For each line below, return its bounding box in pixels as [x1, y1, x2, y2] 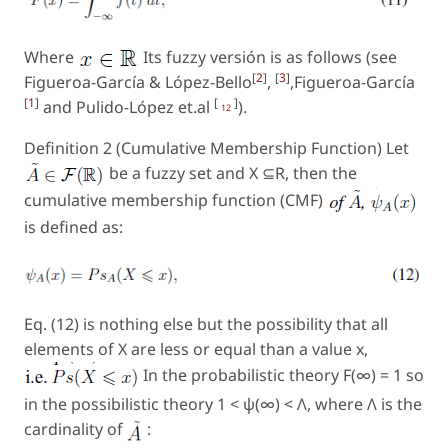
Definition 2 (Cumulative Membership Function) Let [24, 136, 409, 159]
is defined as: [24, 216, 123, 239]
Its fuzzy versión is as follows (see [143, 45, 397, 68]
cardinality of [24, 417, 127, 440]
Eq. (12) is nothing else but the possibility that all [24, 312, 388, 335]
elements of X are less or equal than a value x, [24, 337, 368, 360]
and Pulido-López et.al [39, 95, 214, 118]
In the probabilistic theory [143, 364, 343, 387]
